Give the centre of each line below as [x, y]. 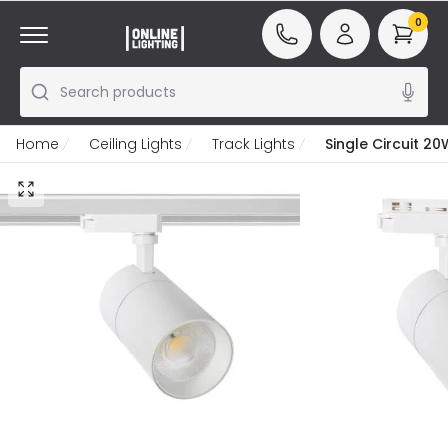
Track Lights [253, 144]
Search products [118, 92]
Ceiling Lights [135, 144]
